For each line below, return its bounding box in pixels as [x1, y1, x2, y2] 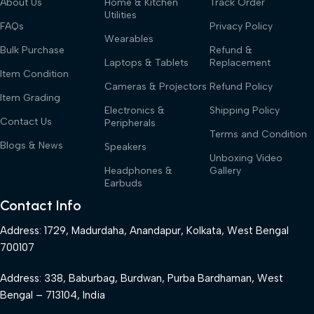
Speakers [104, 140, 147, 153]
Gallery [209, 164, 241, 177]
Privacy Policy [209, 20, 273, 32]
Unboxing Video [209, 151, 282, 164]
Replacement [209, 56, 271, 69]
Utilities [104, 8, 137, 21]
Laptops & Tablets [104, 56, 189, 69]
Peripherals [104, 116, 156, 129]
